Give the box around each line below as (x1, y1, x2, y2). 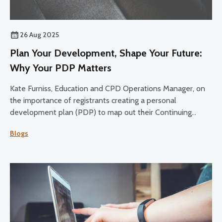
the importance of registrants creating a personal (10, 95, 176, 105)
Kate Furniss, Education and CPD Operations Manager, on (10, 83, 205, 93)
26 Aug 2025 (20, 30, 59, 39)
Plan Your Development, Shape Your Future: (10, 47, 202, 59)
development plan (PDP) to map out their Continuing (10, 107, 192, 117)
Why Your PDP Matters (10, 61, 111, 74)
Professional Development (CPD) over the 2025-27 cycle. (10, 119, 210, 129)
